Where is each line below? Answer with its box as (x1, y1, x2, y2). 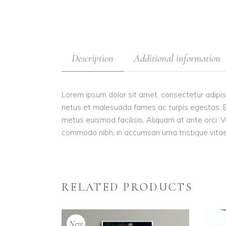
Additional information (134, 52, 220, 65)
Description (72, 52, 114, 65)
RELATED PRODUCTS (62, 181, 193, 194)
